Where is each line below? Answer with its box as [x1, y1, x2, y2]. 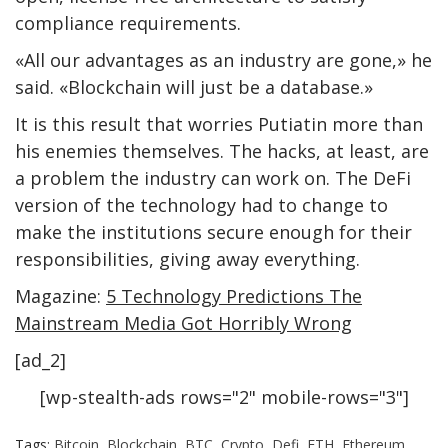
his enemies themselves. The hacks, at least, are [15, 138, 429, 163]
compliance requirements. [15, 10, 241, 35]
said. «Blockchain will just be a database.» [15, 74, 373, 99]
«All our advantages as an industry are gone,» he [15, 47, 432, 72]
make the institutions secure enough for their [15, 219, 412, 244]
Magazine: [15, 283, 106, 308]
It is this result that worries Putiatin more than [15, 111, 423, 136]
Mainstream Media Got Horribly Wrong [15, 310, 352, 335]
